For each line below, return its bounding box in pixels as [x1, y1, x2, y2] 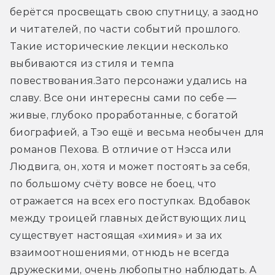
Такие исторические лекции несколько [10, 40, 229, 52]
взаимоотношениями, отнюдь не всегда [10, 246, 230, 258]
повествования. [10, 74, 96, 87]
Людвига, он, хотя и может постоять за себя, [10, 160, 250, 172]
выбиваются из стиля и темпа [10, 57, 174, 69]
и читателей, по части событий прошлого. [10, 23, 241, 35]
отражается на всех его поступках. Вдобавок [10, 195, 251, 207]
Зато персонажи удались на [95, 74, 247, 87]
